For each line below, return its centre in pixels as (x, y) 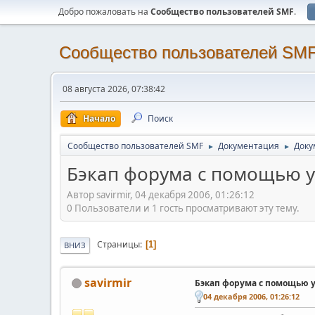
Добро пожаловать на (104, 12)
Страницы (118, 245)
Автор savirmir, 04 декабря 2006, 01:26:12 (161, 194)
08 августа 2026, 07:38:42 (114, 89)
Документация (249, 146)
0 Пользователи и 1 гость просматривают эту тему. (183, 208)
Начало (99, 118)
